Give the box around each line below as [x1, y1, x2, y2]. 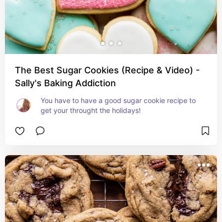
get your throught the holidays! [41, 106, 141, 114]
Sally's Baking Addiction [15, 78, 116, 88]
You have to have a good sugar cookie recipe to [41, 96, 196, 105]
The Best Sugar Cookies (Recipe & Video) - [15, 65, 200, 75]
